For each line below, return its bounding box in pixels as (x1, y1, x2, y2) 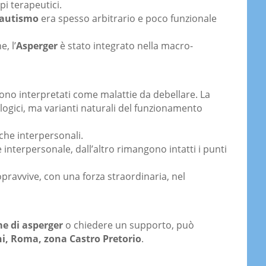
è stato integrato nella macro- (58, 39, 193, 53)
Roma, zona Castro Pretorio (11, 232, 141, 246)
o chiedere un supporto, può (63, 218, 194, 232)
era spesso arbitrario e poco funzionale (39, 12, 217, 26)
